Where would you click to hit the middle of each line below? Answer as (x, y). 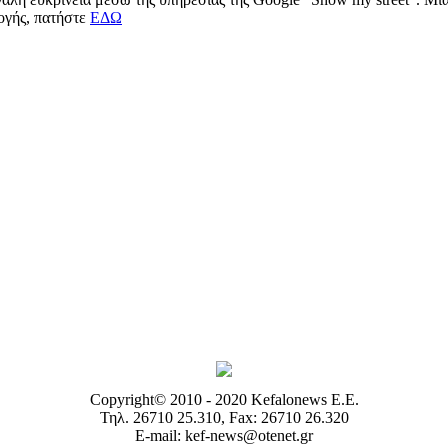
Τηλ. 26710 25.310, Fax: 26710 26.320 (224, 418)
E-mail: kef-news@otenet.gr (224, 436)
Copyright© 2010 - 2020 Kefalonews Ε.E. (224, 400)
